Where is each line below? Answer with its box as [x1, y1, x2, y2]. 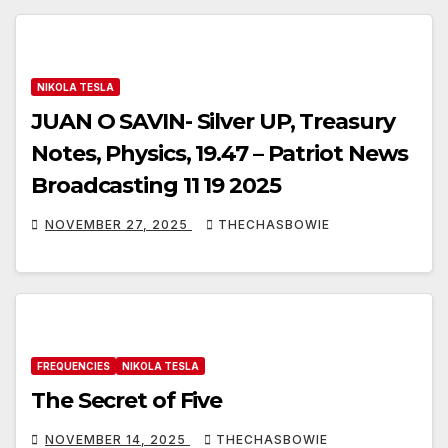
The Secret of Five [31, 387, 223, 415]
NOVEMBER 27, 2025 [45, 216, 192, 232]
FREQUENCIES [37, 360, 110, 373]
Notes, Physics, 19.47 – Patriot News [31, 139, 409, 167]
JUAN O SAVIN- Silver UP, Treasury [31, 107, 395, 135]
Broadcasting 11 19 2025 [31, 171, 281, 199]
